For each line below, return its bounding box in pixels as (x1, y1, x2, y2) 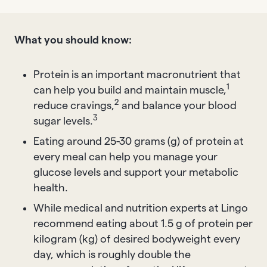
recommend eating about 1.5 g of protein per (33, 218, 253, 229)
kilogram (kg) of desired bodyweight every (33, 233, 240, 244)
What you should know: (14, 34, 132, 45)
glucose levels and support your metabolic (33, 166, 238, 178)
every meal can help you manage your (33, 151, 218, 162)
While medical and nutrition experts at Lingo (33, 202, 248, 213)
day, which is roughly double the (33, 249, 191, 260)
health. (33, 182, 68, 193)
